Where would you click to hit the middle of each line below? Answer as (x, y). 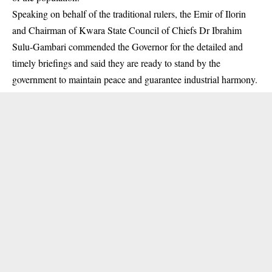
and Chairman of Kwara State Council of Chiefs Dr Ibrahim (127, 30)
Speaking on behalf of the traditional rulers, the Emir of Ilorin (129, 14)
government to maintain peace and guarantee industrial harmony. (135, 80)
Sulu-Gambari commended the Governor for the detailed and (127, 47)
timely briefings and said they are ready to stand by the (116, 63)
